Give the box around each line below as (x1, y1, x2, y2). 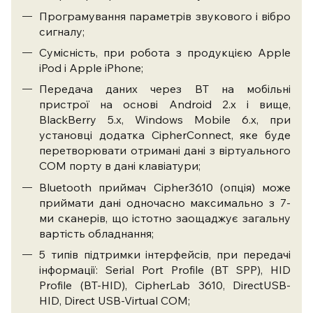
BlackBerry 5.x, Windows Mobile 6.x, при (39, 112, 291, 127)
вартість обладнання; (39, 226, 154, 240)
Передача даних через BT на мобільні (39, 82, 291, 96)
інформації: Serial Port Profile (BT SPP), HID (39, 263, 291, 277)
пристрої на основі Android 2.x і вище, (39, 97, 291, 112)
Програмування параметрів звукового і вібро (39, 8, 291, 23)
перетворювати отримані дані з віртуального (39, 143, 291, 158)
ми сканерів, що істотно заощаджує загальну (39, 210, 291, 225)
